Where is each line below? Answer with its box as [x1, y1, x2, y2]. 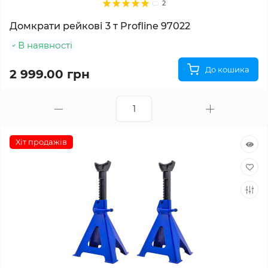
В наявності [18, 39, 72, 51]
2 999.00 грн [10, 67, 90, 81]
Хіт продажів [16, 137, 67, 147]
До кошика [205, 65, 249, 74]
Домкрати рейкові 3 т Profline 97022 [10, 20, 190, 32]
